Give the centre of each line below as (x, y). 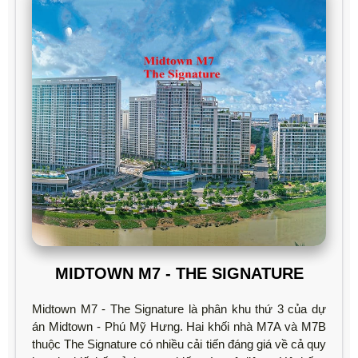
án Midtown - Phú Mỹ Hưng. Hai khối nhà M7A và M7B (179, 327)
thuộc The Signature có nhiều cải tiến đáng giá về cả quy (179, 344)
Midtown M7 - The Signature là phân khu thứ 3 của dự (179, 309)
